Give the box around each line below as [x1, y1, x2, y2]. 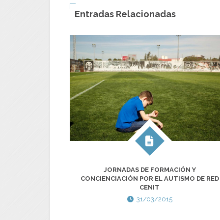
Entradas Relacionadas [75, 8, 176, 19]
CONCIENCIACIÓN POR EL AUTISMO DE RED [80, 175, 219, 183]
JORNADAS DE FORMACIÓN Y [103, 166, 196, 174]
